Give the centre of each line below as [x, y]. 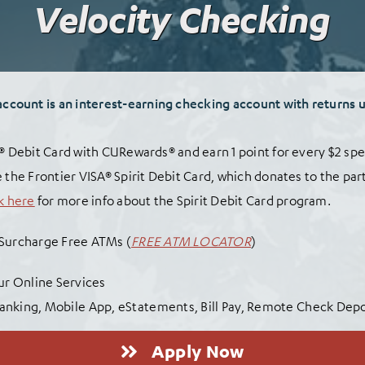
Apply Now [198, 351]
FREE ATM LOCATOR [191, 242]
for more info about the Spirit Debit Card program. [182, 201]
